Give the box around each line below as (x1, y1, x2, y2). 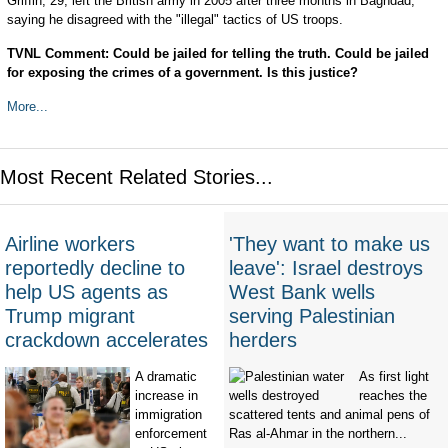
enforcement (135, 426, 207, 442)
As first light (359, 369, 429, 385)
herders (229, 329, 297, 352)
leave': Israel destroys (229, 257, 423, 280)
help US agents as (5, 281, 168, 304)
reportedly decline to (5, 257, 185, 280)
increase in (135, 388, 198, 404)
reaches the (359, 388, 427, 404)
